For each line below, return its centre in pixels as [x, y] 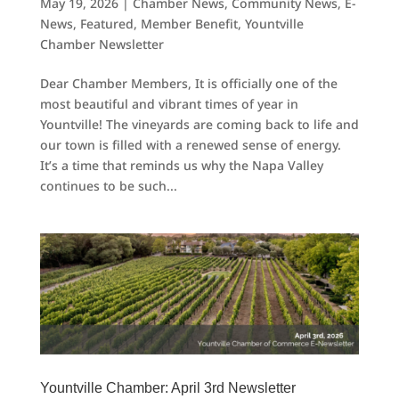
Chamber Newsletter [102, 44]
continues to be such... [108, 185]
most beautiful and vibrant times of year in [169, 103]
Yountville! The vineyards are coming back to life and [199, 124]
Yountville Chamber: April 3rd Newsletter [167, 388]
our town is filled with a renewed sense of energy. [190, 144]
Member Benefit [189, 23]
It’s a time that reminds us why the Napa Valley [181, 165]
